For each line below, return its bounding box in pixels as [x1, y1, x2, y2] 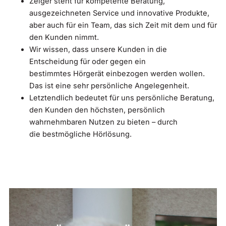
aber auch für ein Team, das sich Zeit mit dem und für [29, 21, 217, 30]
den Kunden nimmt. [29, 33, 99, 42]
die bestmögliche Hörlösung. [29, 130, 132, 139]
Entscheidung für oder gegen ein [29, 57, 146, 67]
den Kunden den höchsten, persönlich [29, 105, 165, 115]
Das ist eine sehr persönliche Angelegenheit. [29, 81, 189, 91]
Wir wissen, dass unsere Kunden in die [29, 45, 167, 54]
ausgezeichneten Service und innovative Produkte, [29, 9, 209, 18]
